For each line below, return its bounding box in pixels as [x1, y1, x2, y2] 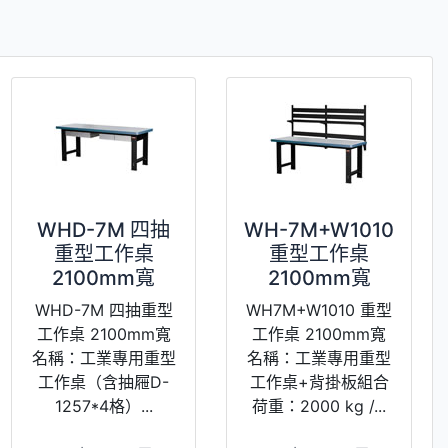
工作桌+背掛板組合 [249, 371, 389, 392]
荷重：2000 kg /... [252, 395, 387, 416]
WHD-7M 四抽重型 [34, 299, 173, 320]
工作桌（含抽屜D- [38, 371, 170, 392]
